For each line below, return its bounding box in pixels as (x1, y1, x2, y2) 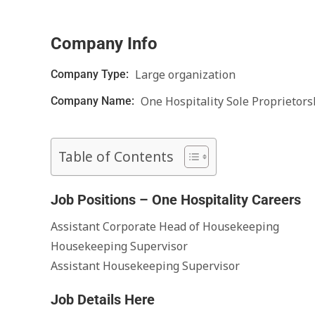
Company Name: (51, 94, 137, 108)
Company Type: (51, 67, 131, 81)
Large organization (135, 67, 236, 82)
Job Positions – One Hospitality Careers (51, 191, 301, 208)
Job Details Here (51, 291, 155, 308)
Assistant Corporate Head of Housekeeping (51, 219, 279, 234)
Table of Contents (58, 147, 174, 167)
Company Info (51, 34, 157, 53)
